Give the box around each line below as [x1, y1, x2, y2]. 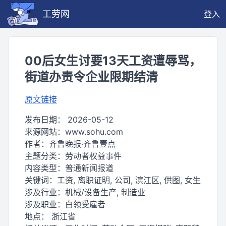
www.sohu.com [65, 127, 123, 137]
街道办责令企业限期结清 [25, 70, 158, 84]
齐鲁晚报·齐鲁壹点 [49, 139, 116, 149]
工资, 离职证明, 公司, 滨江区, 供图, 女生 [57, 175, 201, 185]
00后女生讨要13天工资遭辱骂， [25, 53, 201, 68]
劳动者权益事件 [65, 151, 122, 161]
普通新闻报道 [65, 163, 114, 173]
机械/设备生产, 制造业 [65, 187, 145, 197]
